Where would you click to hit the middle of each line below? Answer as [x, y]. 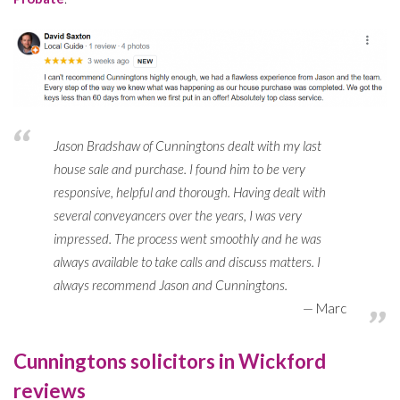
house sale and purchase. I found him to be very [179, 168]
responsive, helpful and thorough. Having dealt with [190, 192]
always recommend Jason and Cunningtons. [171, 284]
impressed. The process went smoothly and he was [187, 238]
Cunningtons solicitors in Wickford [170, 361]
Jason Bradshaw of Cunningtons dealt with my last [187, 145]
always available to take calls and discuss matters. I [187, 261]
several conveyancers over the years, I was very [178, 215]
